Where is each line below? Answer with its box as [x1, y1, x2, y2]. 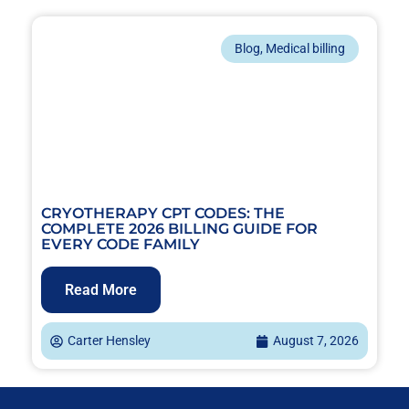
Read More [65, 281, 137, 299]
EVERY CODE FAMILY [41, 236, 200, 254]
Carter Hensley [68, 333, 151, 349]
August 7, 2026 [273, 333, 359, 349]
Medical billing [266, 41, 345, 57]
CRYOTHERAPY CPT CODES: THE [41, 204, 285, 223]
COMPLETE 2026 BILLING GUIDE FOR [41, 220, 318, 238]
